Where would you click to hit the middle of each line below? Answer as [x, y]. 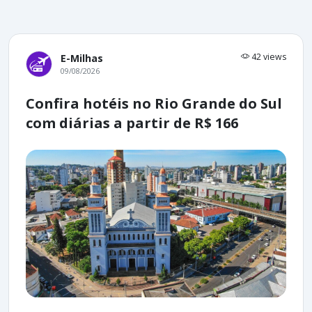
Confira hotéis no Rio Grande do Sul [154, 104]
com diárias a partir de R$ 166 [132, 123]
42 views [268, 57]
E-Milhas [82, 58]
